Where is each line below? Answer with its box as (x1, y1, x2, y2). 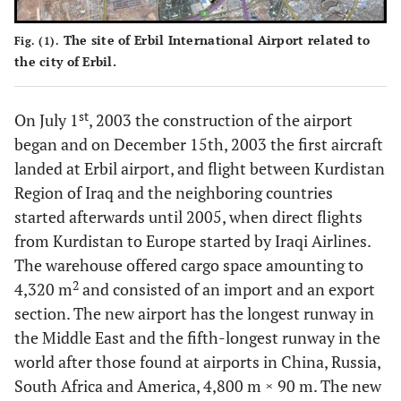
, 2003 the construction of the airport (89, 109, 353, 132)
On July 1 (14, 109, 79, 132)
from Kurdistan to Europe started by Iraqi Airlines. (14, 230, 371, 252)
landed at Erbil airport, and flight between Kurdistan (14, 158, 385, 180)
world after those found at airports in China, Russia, (14, 351, 380, 373)
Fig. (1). (14, 34, 60, 48)
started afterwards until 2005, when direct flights (14, 206, 363, 228)
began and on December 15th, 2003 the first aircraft (14, 133, 383, 156)
